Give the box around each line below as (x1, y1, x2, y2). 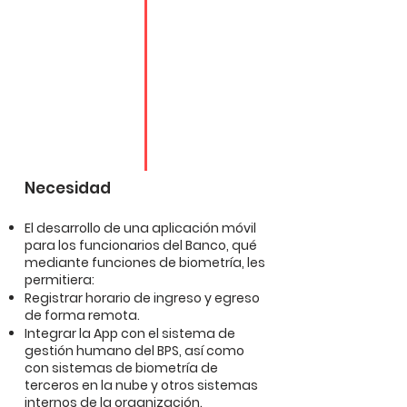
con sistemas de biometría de (25, 359, 218, 377)
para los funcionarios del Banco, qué (25, 236, 257, 254)
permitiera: (25, 271, 94, 289)
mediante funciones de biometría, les (25, 253, 265, 272)
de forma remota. (25, 306, 140, 324)
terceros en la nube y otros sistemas (25, 376, 258, 394)
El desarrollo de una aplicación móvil (25, 219, 256, 237)
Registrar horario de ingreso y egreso (25, 289, 260, 307)
